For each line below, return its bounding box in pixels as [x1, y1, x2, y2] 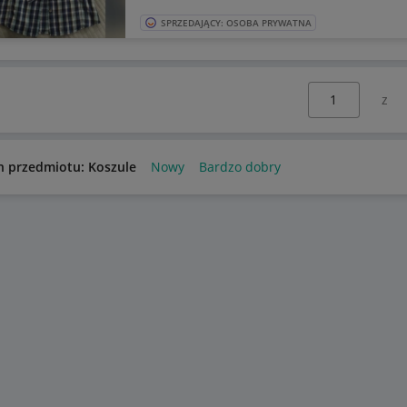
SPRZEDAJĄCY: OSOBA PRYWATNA [160, 15, 312, 29]
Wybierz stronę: [285, 81, 382, 99]
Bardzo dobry [198, 157, 281, 175]
